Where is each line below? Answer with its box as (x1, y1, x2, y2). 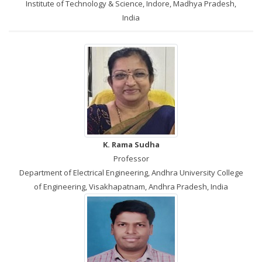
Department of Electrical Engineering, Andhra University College (19, 167, 243, 178)
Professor (113, 153, 149, 164)
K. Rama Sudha (102, 139, 160, 150)
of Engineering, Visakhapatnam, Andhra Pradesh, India (34, 181, 228, 192)
